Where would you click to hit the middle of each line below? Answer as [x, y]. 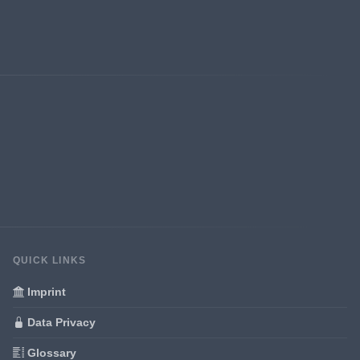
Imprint [45, 291]
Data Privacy [60, 322]
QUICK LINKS [50, 260]
